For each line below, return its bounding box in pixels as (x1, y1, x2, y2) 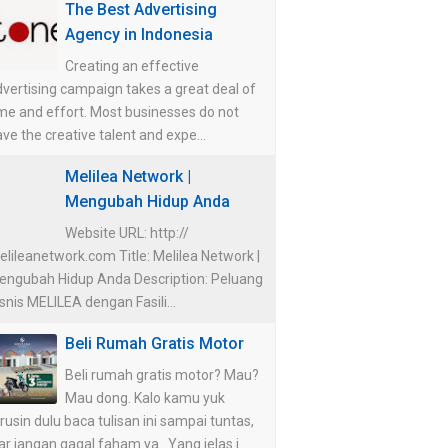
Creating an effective (65, 57, 199, 74)
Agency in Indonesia (65, 24, 213, 44)
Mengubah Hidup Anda (65, 191, 230, 211)
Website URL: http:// (65, 224, 189, 241)
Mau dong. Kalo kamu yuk (65, 389, 225, 406)
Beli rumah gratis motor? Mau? (65, 366, 259, 383)
